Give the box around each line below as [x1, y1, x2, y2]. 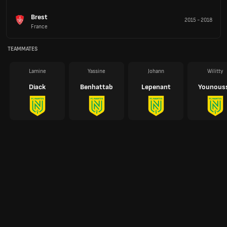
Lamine [28, 68, 46, 74]
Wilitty [207, 68, 223, 74]
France [31, 23, 48, 30]
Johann [147, 68, 164, 74]
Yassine [88, 68, 105, 74]
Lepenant [141, 83, 171, 91]
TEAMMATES [8, 46, 37, 53]
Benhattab [80, 83, 113, 91]
